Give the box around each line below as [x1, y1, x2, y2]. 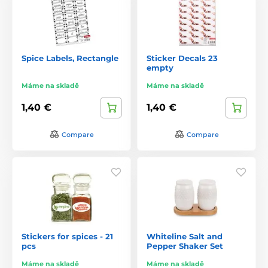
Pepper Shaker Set [147, 240, 223, 251]
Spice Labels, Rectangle [22, 53, 118, 63]
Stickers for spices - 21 [22, 231, 113, 241]
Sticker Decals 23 [147, 53, 218, 63]
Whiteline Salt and [147, 231, 223, 241]
